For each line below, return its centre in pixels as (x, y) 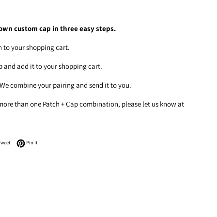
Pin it (32, 143)
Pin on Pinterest (54, 142)
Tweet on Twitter (27, 142)
